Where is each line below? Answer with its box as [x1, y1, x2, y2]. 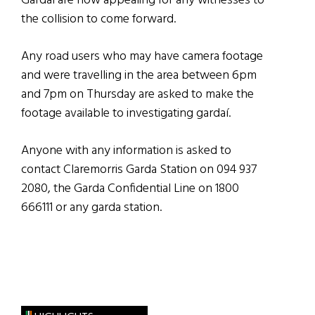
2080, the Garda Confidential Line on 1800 [21, 179, 239, 200]
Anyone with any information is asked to [21, 141, 231, 162]
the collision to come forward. [21, 9, 176, 30]
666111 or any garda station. [21, 198, 162, 219]
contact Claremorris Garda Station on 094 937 [21, 160, 257, 181]
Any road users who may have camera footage [21, 46, 263, 67]
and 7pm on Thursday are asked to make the [21, 84, 254, 105]
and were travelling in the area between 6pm [21, 65, 257, 86]
